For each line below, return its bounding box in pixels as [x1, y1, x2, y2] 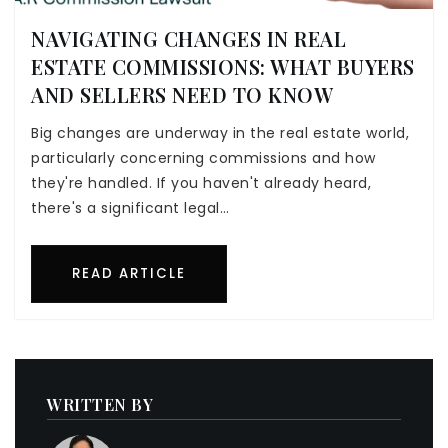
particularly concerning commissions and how [31, 147, 376, 168]
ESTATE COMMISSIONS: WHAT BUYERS [31, 52, 415, 80]
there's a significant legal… [31, 197, 229, 218]
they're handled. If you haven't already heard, [31, 172, 371, 193]
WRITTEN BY [47, 393, 153, 415]
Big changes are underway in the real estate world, [31, 122, 409, 143]
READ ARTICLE [72, 263, 186, 283]
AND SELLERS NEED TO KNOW [31, 80, 333, 108]
